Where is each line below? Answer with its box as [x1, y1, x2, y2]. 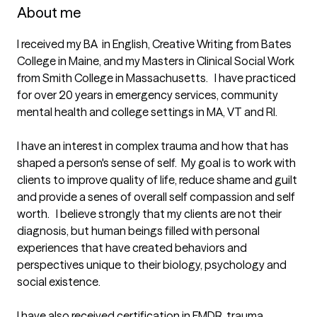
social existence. [17, 275, 103, 289]
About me [17, 4, 81, 21]
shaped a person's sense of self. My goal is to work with [17, 156, 296, 170]
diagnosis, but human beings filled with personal [17, 224, 260, 238]
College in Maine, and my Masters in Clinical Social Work [17, 54, 294, 68]
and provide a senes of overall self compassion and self [17, 190, 295, 204]
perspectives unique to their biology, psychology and [17, 258, 287, 272]
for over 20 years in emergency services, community [17, 88, 278, 102]
